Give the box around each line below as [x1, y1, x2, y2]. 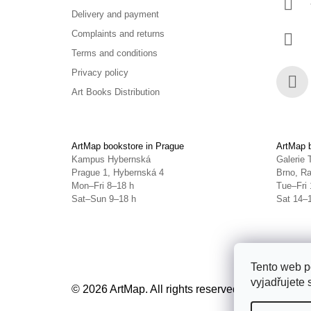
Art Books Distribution [72, 87, 160, 98]
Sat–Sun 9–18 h [72, 193, 136, 204]
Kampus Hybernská [72, 153, 151, 165]
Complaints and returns [72, 28, 165, 40]
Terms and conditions [72, 48, 158, 59]
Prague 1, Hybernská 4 [72, 167, 164, 178]
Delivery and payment [72, 9, 159, 20]
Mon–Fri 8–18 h [72, 180, 134, 191]
